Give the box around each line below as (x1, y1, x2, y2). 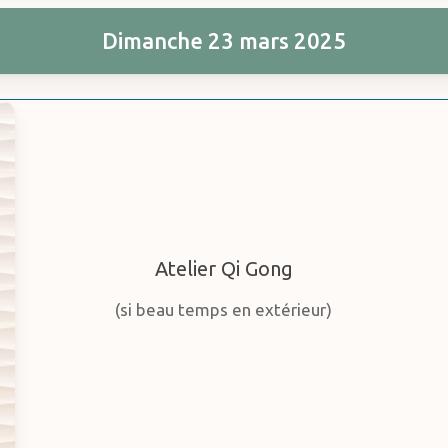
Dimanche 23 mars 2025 (102, 28, 346, 54)
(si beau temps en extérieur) (115, 300, 333, 320)
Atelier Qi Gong (154, 257, 293, 281)
